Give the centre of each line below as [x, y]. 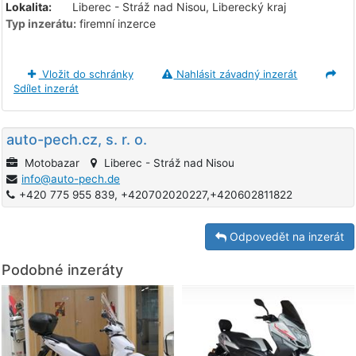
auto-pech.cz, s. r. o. [77, 140]
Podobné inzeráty [62, 270]
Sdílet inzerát [46, 89]
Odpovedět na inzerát [285, 237]
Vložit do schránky [86, 74]
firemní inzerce [116, 24]
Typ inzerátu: [41, 24]
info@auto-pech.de [71, 179]
